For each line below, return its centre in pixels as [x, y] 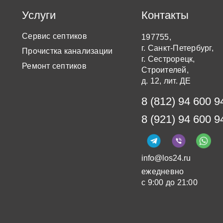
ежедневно [163, 171]
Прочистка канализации [67, 51]
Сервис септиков [55, 36]
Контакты [165, 15]
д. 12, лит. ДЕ [166, 81]
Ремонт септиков [54, 66]
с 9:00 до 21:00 [169, 182]
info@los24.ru [166, 158]
